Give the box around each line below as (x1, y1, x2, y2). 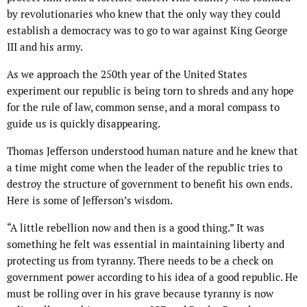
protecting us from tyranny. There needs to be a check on (7, 254, 273, 268)
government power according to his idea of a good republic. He (7, 271, 298, 284)
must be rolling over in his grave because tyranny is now (7, 287, 273, 301)
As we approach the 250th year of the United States (7, 68, 247, 82)
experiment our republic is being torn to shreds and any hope (7, 84, 294, 98)
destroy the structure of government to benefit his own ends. (7, 177, 292, 191)
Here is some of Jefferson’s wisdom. (7, 194, 173, 208)
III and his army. (7, 40, 83, 54)
